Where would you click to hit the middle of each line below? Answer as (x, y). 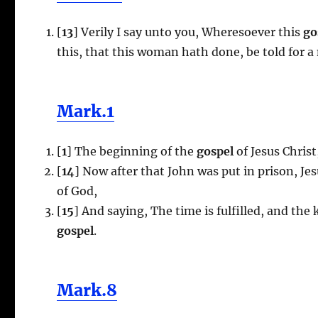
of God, (77, 191)
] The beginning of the (131, 151)
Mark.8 (87, 290)
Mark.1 (86, 111)
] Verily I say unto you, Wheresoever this (187, 32)
